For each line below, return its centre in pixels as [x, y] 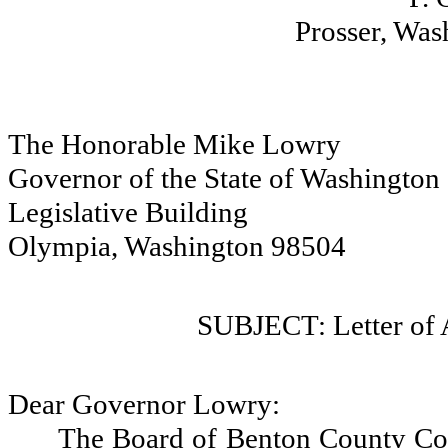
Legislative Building [128, 212]
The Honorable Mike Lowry [174, 144]
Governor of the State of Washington [224, 178]
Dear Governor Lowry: [144, 404]
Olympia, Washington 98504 [177, 246]
